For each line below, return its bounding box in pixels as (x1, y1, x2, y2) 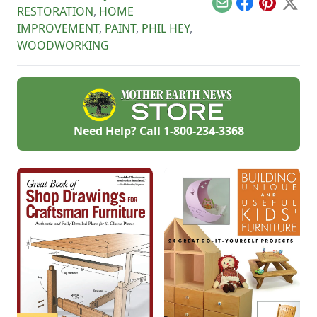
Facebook (243, 2, 296, 18)
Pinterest (266, 2, 316, 18)
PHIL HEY (142, 21, 190, 37)
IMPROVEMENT (17, 21, 99, 37)
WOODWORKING (17, 38, 109, 54)
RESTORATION (17, 4, 93, 20)
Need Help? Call (73, 123, 163, 139)
